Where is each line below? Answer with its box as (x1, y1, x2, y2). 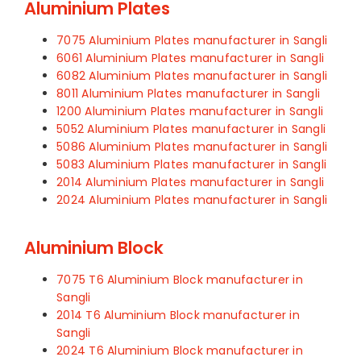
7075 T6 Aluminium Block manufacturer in (56, 272, 303, 288)
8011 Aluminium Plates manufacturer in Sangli (56, 85, 320, 102)
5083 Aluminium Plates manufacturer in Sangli (56, 156, 326, 173)
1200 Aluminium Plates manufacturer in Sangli (56, 103, 323, 120)
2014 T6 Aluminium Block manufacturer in (56, 307, 300, 324)
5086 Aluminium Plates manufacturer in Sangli (56, 139, 327, 156)
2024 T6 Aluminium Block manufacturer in (56, 342, 303, 359)
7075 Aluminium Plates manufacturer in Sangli (56, 32, 327, 49)
